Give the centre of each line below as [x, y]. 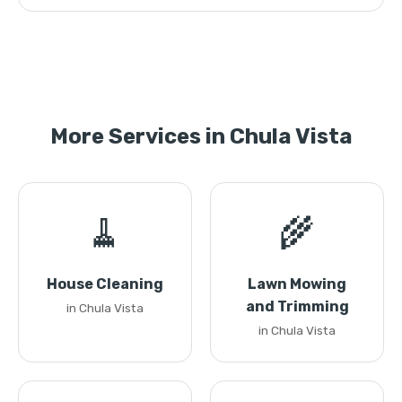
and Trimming [297, 306]
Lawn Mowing [297, 284]
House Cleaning [105, 284]
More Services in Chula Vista [201, 136]
